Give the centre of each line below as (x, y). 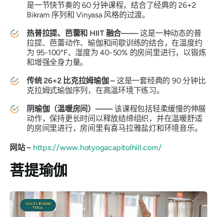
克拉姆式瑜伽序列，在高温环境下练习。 (95, 90)
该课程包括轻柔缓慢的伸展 (160, 108)
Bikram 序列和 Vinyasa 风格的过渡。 (88, 15)
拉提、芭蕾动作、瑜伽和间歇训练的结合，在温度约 (115, 43)
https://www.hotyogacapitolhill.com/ (97, 147)
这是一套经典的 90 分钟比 (161, 80)
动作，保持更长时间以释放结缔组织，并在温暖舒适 (115, 118)
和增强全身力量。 (57, 62)
